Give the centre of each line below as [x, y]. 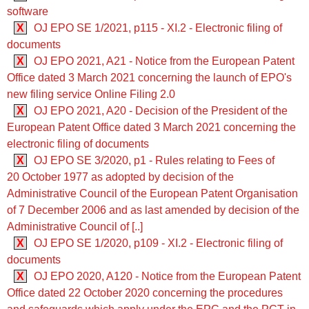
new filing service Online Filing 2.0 [91, 94]
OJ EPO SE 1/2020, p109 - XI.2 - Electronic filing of [158, 243]
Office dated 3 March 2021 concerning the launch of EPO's [149, 78]
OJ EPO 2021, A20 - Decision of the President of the [161, 111]
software [28, 12]
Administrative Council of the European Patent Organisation [152, 194]
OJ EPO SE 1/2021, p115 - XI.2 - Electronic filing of [158, 28]
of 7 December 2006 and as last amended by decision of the [153, 210]
